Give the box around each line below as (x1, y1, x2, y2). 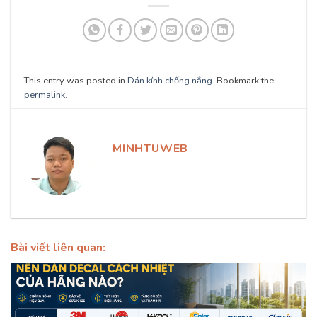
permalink (24, 88, 66, 101)
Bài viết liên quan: (11, 239, 105, 255)
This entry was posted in (24, 74, 128, 87)
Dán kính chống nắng (127, 74, 213, 87)
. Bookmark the (212, 74, 275, 87)
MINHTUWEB (113, 140, 189, 156)
